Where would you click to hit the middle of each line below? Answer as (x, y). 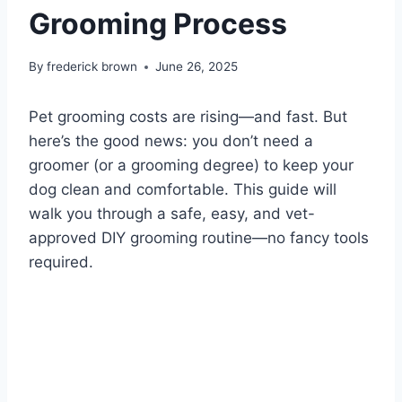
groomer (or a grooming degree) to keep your (191, 166)
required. (61, 262)
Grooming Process (158, 23)
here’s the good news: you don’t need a (171, 141)
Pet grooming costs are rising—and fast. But (188, 117)
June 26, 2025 (197, 67)
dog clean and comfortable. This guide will (183, 190)
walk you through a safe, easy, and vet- (172, 214)
